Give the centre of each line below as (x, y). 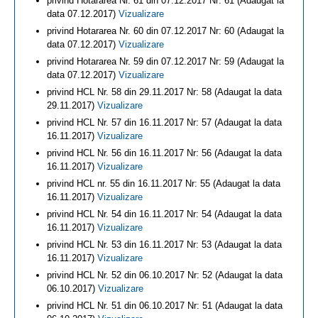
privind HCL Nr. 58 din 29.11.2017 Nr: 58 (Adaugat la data (164, 92)
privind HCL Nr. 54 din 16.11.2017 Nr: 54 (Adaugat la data (164, 214)
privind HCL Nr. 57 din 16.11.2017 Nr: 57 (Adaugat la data (164, 122)
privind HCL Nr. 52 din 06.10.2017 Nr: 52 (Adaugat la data (165, 275)
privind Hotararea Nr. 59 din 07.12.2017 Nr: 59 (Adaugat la (165, 61)
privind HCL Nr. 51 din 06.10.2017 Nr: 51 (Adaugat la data (165, 306)
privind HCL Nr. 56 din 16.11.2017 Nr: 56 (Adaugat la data (164, 153)
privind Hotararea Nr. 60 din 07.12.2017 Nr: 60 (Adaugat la (165, 31)
